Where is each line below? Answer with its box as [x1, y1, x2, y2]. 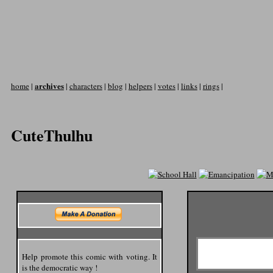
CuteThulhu [10, 124, 93, 147]
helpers [128, 80, 152, 91]
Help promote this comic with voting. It [22, 250, 158, 262]
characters [69, 80, 102, 91]
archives [34, 79, 64, 91]
